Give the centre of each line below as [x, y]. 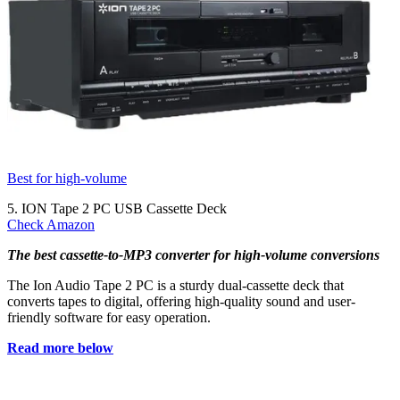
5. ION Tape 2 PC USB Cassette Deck [117, 208]
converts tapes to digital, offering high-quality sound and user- [181, 301]
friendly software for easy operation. [109, 317]
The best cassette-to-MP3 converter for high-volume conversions [193, 254]
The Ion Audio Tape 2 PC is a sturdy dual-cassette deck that [175, 285]
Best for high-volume [67, 178]
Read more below [60, 347]
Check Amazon [51, 224]
